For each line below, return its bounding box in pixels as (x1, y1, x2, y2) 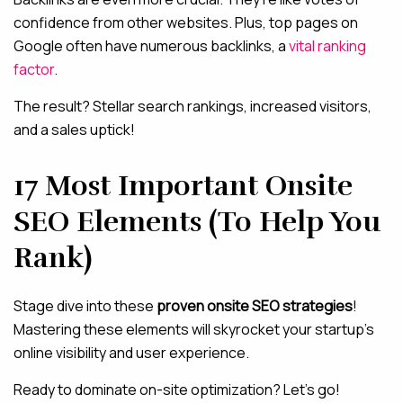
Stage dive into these (13, 295, 157, 316)
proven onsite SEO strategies (157, 295, 353, 316)
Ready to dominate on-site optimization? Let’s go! (13, 379, 340, 399)
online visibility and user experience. (13, 342, 249, 363)
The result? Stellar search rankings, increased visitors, (13, 95, 372, 116)
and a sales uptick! (13, 119, 135, 139)
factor (13, 58, 54, 79)
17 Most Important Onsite (13, 167, 353, 203)
